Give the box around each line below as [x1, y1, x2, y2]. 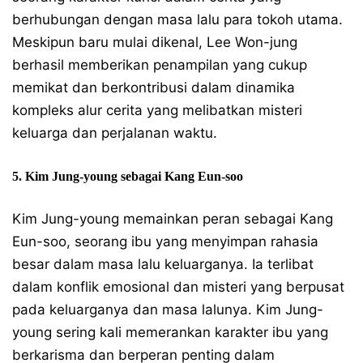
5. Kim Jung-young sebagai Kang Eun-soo [12, 169, 243, 183]
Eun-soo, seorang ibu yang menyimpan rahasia [12, 233, 318, 250]
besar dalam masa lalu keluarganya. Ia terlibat [12, 255, 314, 272]
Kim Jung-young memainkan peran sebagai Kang [12, 210, 333, 227]
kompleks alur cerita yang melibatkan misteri [12, 101, 302, 118]
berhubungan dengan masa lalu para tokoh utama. [12, 11, 343, 28]
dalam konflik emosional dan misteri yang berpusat [12, 278, 344, 295]
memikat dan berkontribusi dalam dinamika [12, 79, 295, 96]
